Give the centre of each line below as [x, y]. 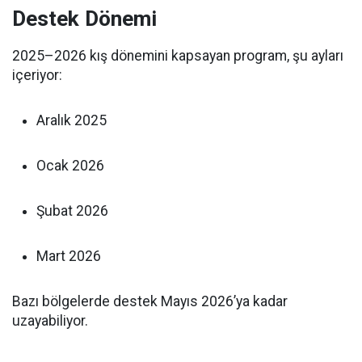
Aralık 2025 [72, 121]
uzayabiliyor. [50, 321]
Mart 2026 [69, 257]
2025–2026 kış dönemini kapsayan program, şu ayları [178, 56]
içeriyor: [37, 76]
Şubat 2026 [72, 211]
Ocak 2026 [70, 166]
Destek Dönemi [84, 19]
